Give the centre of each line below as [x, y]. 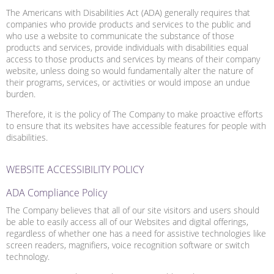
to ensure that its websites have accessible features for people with [136, 125]
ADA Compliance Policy [57, 192]
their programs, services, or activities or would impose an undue [128, 82]
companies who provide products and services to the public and [128, 24]
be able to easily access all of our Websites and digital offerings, [127, 221]
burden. [21, 94]
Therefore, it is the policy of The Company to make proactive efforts [135, 114]
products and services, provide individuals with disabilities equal [127, 47]
